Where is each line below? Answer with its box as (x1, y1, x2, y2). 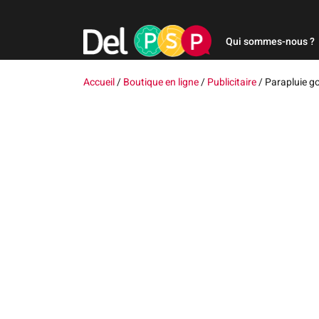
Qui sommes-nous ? (226, 34, 315, 49)
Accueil (83, 75, 115, 90)
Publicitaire (207, 75, 256, 90)
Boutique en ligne (123, 75, 199, 90)
